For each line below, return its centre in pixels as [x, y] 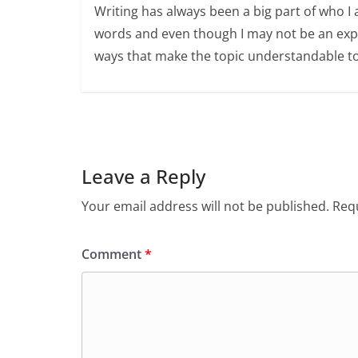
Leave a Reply [143, 177]
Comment [113, 255]
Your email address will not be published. [205, 207]
